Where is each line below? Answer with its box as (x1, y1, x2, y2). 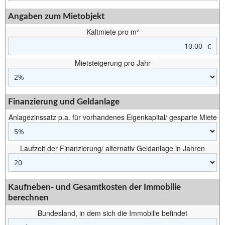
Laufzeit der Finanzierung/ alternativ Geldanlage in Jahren (20, 143, 205, 153)
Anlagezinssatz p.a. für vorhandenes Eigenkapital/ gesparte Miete (8, 112, 217, 122)
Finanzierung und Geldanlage (8, 97, 120, 106)
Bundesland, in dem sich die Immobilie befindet (38, 208, 187, 218)
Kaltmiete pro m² (86, 27, 139, 37)
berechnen (8, 193, 49, 202)
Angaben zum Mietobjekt (8, 12, 104, 21)
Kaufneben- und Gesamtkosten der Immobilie (8, 183, 181, 191)
